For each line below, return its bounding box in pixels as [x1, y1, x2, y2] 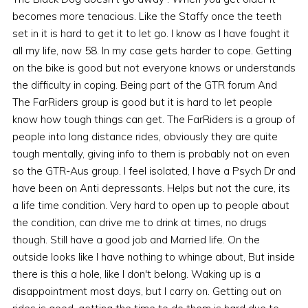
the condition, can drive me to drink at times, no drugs [12, 216, 267, 230]
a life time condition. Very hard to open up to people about [12, 199, 289, 212]
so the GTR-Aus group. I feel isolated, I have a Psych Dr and [12, 164, 296, 178]
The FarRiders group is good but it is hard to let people [12, 96, 272, 109]
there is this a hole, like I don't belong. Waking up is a [12, 267, 261, 281]
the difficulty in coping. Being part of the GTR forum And [12, 78, 277, 92]
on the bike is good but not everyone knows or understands [12, 61, 296, 75]
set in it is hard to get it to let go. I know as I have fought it [12, 27, 289, 41]
